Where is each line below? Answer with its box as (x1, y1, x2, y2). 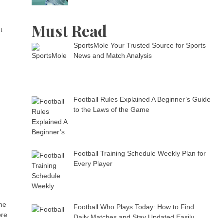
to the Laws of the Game (73, 106, 149, 114)
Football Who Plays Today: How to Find (73, 203, 194, 211)
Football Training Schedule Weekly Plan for (73, 149, 206, 157)
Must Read (32, 20, 108, 41)
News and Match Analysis (73, 52, 152, 60)
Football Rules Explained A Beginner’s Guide (73, 95, 211, 104)
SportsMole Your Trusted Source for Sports (73, 41, 206, 50)
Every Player (73, 159, 112, 167)
